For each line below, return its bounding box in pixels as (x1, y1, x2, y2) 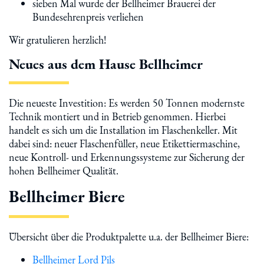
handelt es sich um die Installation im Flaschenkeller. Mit (9, 123, 237, 137)
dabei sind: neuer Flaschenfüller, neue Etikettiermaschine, (9, 137, 240, 150)
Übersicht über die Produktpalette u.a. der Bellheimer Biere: (9, 230, 249, 243)
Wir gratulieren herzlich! (9, 33, 107, 47)
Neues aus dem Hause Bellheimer (9, 55, 203, 73)
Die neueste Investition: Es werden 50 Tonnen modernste (9, 96, 245, 110)
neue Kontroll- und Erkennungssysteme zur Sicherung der (9, 150, 245, 164)
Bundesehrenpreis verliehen (32, 10, 144, 24)
